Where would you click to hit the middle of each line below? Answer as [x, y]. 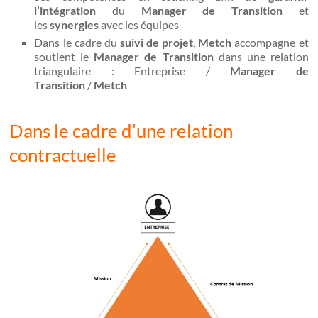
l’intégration [65, 10]
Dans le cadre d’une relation [121, 130]
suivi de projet [157, 42]
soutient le [64, 56]
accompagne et [270, 42]
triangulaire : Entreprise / [132, 70]
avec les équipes [139, 24]
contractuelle [63, 154]
